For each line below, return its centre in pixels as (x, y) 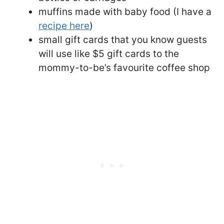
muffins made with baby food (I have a (125, 11)
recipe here (64, 25)
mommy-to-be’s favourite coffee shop (124, 67)
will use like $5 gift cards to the (109, 53)
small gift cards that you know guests (123, 39)
